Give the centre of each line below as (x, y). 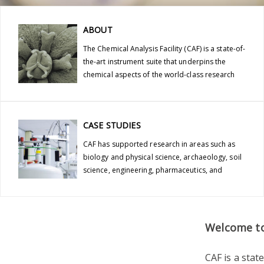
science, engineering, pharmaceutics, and (153, 170)
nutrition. (98, 183)
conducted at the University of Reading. (150, 87)
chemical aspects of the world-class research (159, 74)
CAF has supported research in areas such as (159, 144)
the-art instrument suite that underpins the (155, 61)
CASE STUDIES (112, 125)
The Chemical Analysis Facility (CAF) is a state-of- (164, 48)
